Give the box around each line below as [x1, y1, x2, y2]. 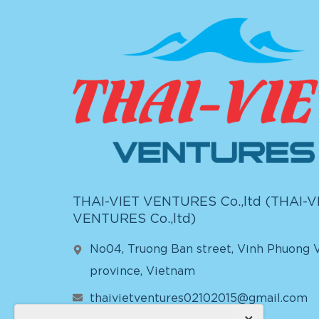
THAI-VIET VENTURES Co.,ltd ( [73, 197, 271, 209]
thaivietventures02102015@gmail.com [90, 293, 308, 305]
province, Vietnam [90, 266, 195, 278]
